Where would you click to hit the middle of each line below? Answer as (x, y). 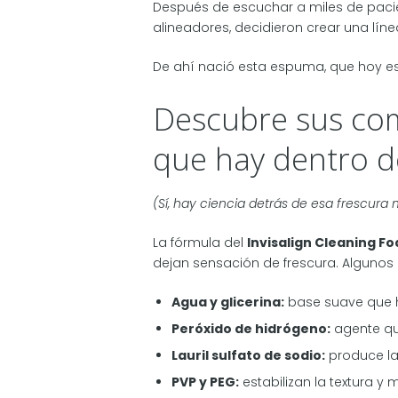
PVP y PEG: (205, 382)
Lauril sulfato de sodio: (248, 356)
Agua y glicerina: (228, 302)
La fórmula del (200, 243)
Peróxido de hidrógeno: (251, 329)
